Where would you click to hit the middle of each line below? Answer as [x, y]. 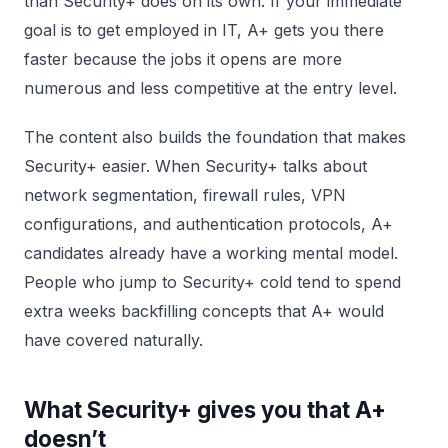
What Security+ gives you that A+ [205, 409]
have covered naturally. [113, 340]
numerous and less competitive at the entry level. [210, 88]
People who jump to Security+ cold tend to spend [212, 282]
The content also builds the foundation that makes [215, 137]
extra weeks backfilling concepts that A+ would [204, 311]
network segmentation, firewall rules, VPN [185, 195]
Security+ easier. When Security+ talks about [195, 166]
